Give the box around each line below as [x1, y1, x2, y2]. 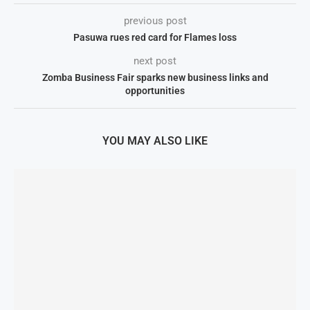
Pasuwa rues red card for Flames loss [73, 32, 237, 43]
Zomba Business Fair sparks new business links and [42, 72, 268, 83]
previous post [123, 15, 187, 27]
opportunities [125, 85, 185, 96]
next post [134, 55, 176, 67]
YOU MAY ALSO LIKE [102, 134, 208, 147]
